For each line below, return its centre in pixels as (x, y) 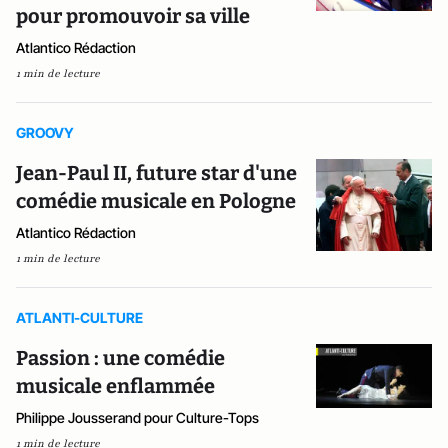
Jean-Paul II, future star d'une (156, 172)
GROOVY (45, 132)
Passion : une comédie (120, 357)
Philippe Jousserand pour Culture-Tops (137, 417)
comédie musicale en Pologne (156, 200)
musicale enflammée (115, 385)
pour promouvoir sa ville (133, 15)
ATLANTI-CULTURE (79, 317)
